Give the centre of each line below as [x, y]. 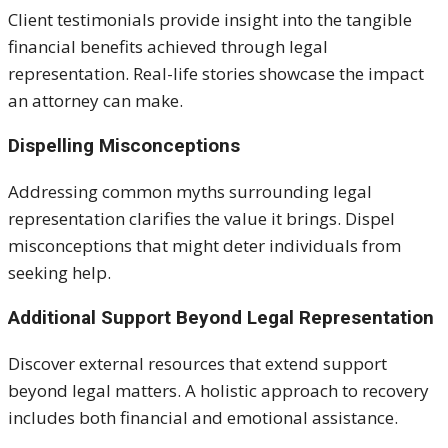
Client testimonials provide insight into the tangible [210, 19]
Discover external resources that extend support [197, 363]
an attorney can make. [95, 100]
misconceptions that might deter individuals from [204, 245]
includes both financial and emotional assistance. [203, 417]
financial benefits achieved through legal [168, 46]
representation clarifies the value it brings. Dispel [201, 218]
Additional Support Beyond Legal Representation [221, 317]
